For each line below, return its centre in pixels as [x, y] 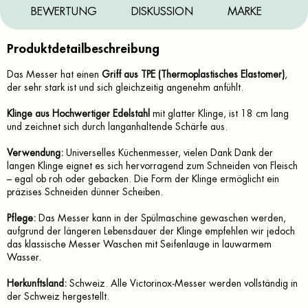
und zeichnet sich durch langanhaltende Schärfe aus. [117, 127]
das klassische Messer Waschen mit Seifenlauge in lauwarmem [139, 244]
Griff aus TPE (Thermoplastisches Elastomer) [193, 75]
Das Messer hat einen [54, 75]
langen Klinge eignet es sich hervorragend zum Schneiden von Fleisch [152, 166]
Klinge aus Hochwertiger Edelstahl [78, 114]
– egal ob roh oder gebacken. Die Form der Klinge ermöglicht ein [143, 179]
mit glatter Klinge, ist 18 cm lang [219, 114]
